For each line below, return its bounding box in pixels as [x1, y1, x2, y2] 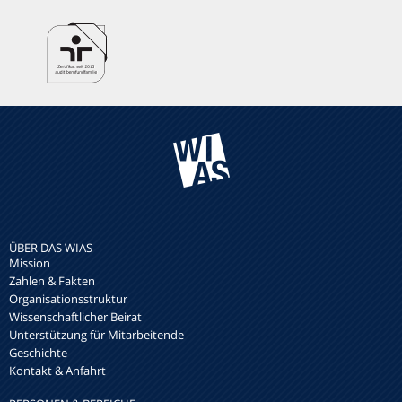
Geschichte [9, 345, 67, 362]
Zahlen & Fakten [9, 273, 95, 290]
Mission [9, 255, 50, 272]
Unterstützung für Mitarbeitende [9, 327, 184, 344]
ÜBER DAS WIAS [9, 240, 92, 257]
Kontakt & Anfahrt [9, 363, 106, 380]
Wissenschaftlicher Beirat [9, 309, 142, 326]
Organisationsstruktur [9, 291, 127, 308]
